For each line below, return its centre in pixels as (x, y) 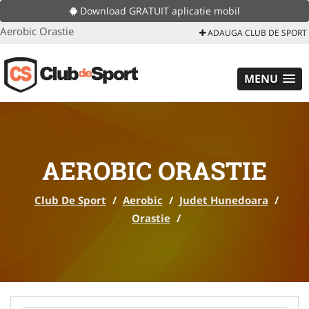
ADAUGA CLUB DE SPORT (256, 33)
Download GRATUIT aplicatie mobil (158, 11)
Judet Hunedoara (223, 200)
